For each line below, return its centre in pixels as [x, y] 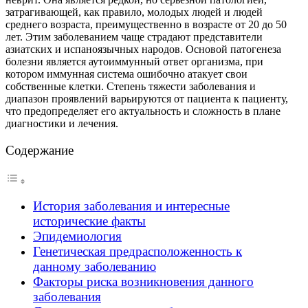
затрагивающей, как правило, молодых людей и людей [134, 12]
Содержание [40, 151]
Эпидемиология [77, 236]
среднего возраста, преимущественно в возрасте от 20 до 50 [146, 25]
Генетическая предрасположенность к [137, 252]
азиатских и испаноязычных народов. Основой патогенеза [143, 49]
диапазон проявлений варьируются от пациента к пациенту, [147, 99]
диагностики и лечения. [62, 124]
